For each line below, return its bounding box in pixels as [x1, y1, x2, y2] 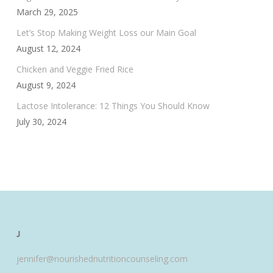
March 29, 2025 [16, 6, 78, 18]
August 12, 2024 [16, 43, 80, 55]
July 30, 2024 [16, 116, 66, 128]
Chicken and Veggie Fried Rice [16, 63, 133, 76]
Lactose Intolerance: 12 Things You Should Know [16, 100, 210, 112]
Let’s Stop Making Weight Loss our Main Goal [16, 27, 196, 39]
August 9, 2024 [16, 79, 76, 91]
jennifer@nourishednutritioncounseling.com [16, 252, 188, 264]
